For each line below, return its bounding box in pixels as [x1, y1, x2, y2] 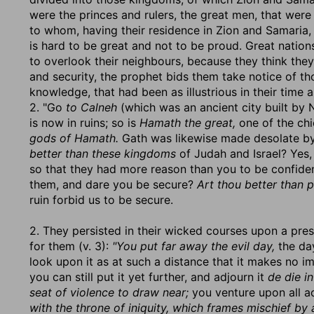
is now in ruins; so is [29, 116, 139, 130]
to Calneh [66, 100, 117, 114]
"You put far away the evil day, [112, 239, 275, 253]
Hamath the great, [139, 116, 235, 130]
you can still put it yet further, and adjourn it [29, 270, 268, 284]
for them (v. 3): [29, 239, 112, 253]
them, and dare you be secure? [29, 177, 197, 191]
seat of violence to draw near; [29, 285, 189, 299]
